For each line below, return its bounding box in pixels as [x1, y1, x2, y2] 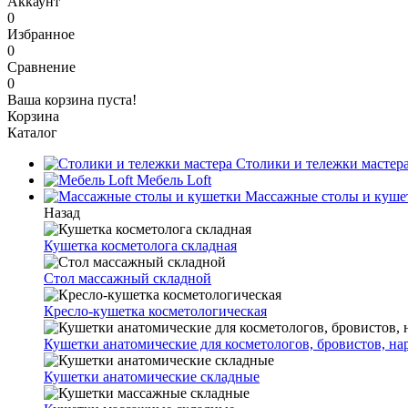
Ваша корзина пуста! [7, 92, 137, 107]
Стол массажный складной [44, 270, 211, 286]
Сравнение [7, 59, 76, 75]
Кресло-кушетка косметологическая [44, 303, 267, 319]
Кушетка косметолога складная [44, 238, 237, 253]
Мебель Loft [133, 172, 211, 188]
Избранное [7, 26, 75, 42]
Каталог [7, 125, 57, 140]
